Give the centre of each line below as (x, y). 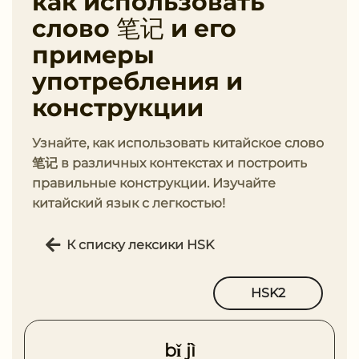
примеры (93, 55)
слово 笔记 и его (134, 28)
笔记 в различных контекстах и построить (169, 163)
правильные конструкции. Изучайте (154, 183)
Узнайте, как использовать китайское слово (178, 143)
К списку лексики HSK (140, 244)
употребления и (137, 81)
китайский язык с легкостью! (129, 203)
